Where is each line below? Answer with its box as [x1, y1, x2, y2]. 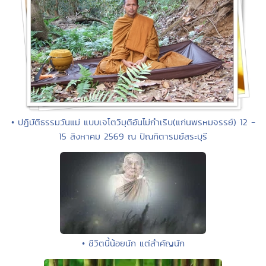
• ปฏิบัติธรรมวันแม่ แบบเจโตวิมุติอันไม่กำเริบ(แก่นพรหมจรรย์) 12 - [11, 115, 255, 128]
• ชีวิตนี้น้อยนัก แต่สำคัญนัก [81, 236, 185, 249]
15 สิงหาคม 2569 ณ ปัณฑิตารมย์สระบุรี [59, 129, 207, 142]
